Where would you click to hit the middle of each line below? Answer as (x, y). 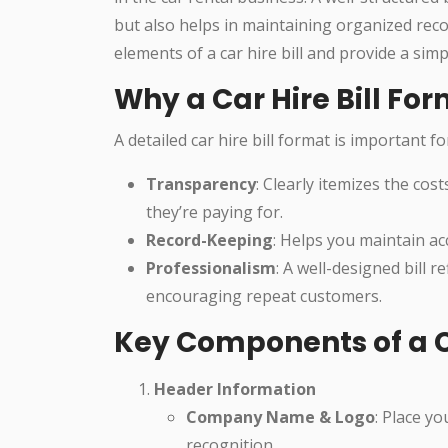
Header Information (235, 388)
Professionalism (211, 267)
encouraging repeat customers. (264, 295)
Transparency (201, 183)
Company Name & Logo (280, 416)
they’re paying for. (214, 211)
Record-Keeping (209, 239)
